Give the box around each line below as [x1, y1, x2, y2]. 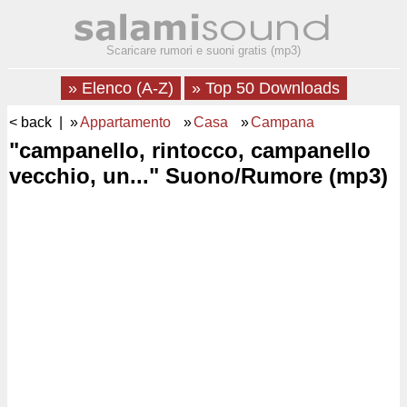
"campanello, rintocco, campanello [9, 138, 371, 163]
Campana [251, 114, 314, 130]
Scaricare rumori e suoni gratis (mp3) [106, 44, 301, 57]
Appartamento [80, 114, 171, 130]
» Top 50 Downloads [186, 79, 344, 97]
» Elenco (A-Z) [63, 79, 178, 97]
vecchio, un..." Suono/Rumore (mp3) [9, 164, 388, 188]
